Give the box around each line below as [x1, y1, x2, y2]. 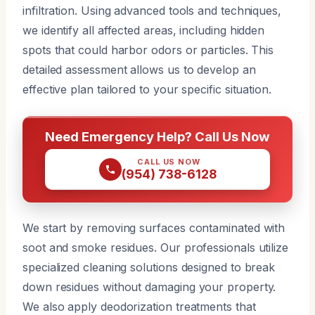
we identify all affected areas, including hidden [22, 22, 265, 37]
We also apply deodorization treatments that [22, 299, 256, 314]
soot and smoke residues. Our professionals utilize [22, 240, 289, 255]
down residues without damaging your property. [22, 279, 276, 294]
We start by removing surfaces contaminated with [22, 220, 285, 235]
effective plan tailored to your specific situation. [22, 82, 271, 96]
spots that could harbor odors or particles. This [22, 42, 274, 57]
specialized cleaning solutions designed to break [22, 259, 276, 274]
